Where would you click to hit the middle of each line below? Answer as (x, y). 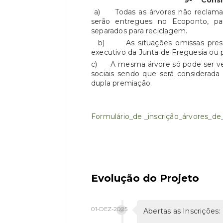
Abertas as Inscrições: (182, 211)
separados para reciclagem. (139, 31)
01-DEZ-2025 (109, 209)
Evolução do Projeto (145, 178)
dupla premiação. (122, 83)
